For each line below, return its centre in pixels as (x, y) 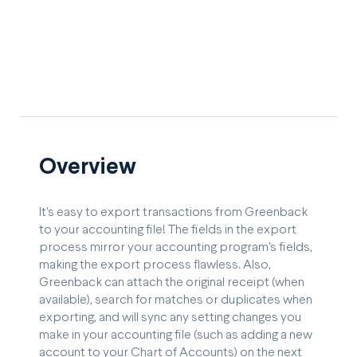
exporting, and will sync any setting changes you (170, 317)
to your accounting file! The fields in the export (168, 229)
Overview (88, 168)
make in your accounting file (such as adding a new (176, 335)
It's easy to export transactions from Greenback (173, 212)
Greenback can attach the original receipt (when (172, 282)
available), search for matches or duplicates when (176, 300)
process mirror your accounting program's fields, (176, 247)
